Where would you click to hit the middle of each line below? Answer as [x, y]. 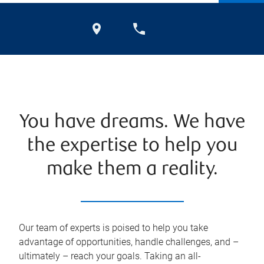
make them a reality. [132, 170]
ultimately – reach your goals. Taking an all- [110, 256]
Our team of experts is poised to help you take [113, 228]
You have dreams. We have [132, 123]
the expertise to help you [132, 146]
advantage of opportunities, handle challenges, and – [129, 242]
